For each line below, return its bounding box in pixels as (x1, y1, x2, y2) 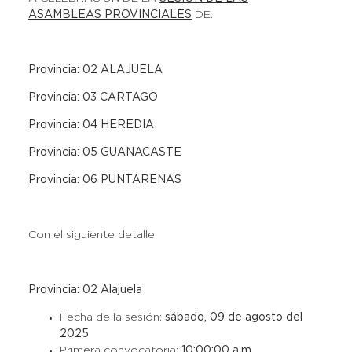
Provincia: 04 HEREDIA (27, 120, 154, 130)
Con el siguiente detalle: (27, 230, 157, 240)
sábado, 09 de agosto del (164, 313, 302, 322)
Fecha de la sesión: (59, 313, 165, 322)
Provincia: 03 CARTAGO (27, 93, 158, 102)
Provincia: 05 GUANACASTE (27, 148, 181, 157)
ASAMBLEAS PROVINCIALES (27, 10, 192, 20)
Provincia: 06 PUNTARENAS (27, 175, 181, 185)
